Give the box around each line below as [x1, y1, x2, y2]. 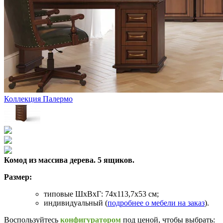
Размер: [4, 172, 32, 181]
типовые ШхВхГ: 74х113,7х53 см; [44, 189, 159, 198]
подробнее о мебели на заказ [108, 198, 205, 207]
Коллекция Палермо [4, 94, 73, 103]
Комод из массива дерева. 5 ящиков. [4, 155, 134, 164]
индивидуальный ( [44, 198, 108, 207]
